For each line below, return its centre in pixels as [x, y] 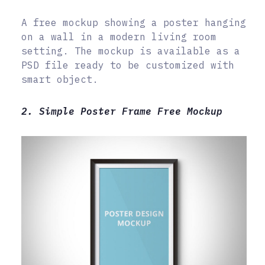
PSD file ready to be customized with [128, 65]
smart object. [60, 79]
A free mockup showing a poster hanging [134, 22]
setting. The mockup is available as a [131, 51]
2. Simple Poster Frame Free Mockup [122, 111]
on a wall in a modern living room [119, 36]
